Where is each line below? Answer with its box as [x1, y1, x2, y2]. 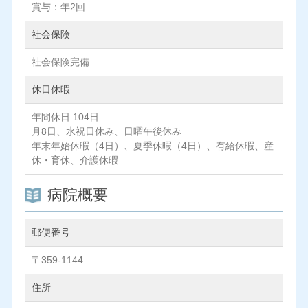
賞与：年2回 [31, 1, 85, 13]
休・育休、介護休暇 [31, 155, 118, 166]
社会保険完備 [31, 56, 89, 68]
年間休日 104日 [31, 111, 99, 123]
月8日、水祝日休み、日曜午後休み [31, 126, 181, 137]
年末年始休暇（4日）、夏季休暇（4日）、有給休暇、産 [31, 140, 274, 152]
